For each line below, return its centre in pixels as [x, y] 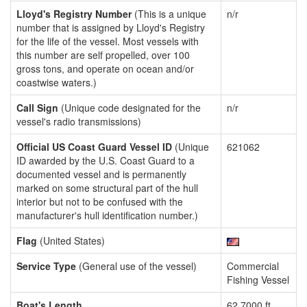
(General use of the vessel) [136, 266]
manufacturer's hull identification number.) [107, 215]
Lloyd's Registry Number [74, 14]
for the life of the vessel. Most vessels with [108, 41]
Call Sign [37, 108]
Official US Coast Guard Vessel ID [94, 147]
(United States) [71, 241]
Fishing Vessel [258, 280]
